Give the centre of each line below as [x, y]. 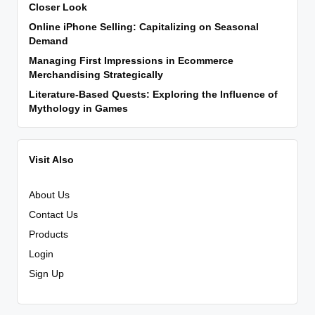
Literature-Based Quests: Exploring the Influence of [153, 94]
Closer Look [58, 7]
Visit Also [51, 159]
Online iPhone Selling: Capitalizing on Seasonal [144, 27]
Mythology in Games [78, 108]
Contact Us [53, 215]
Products [49, 235]
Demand [49, 41]
